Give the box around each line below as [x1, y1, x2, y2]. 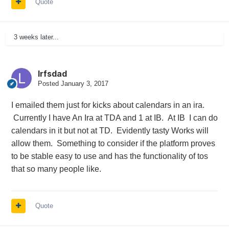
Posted [37, 80, 61, 88]
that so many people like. [11, 165, 101, 174]
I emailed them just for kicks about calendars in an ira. [11, 101, 204, 110]
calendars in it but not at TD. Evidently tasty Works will [11, 126, 209, 135]
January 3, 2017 [60, 80, 108, 88]
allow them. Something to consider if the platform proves [11, 139, 215, 148]
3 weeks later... [13, 33, 59, 41]
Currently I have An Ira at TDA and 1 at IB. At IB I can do [11, 113, 218, 123]
